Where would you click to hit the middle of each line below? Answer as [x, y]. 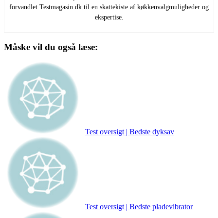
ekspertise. [109, 17]
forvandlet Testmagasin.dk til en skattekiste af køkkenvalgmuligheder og [109, 7]
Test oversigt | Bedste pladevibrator [139, 207]
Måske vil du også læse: [51, 47]
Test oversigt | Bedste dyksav [130, 132]
